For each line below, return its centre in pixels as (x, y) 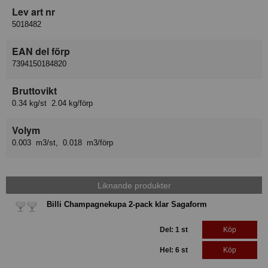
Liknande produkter (134, 185)
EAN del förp (41, 51)
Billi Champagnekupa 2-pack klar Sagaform (127, 205)
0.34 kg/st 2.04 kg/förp (52, 103)
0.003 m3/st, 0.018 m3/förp (63, 143)
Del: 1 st (174, 230)
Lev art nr (33, 12)
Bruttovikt (34, 91)
